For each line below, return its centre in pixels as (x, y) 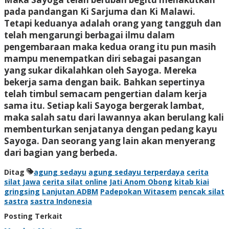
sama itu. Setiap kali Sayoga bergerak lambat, (104, 105)
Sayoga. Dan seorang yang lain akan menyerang (110, 141)
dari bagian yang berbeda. (61, 152)
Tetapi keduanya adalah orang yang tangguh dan (113, 23)
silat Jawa (22, 181)
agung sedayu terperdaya (136, 172)
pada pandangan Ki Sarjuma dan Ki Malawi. (100, 11)
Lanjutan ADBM (70, 191)
